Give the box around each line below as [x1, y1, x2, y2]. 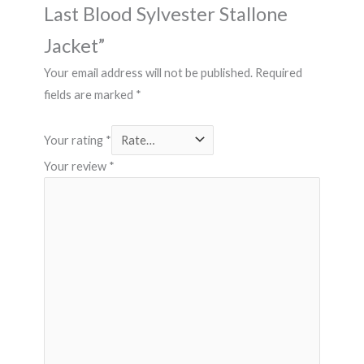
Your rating [43, 132, 106, 147]
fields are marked [43, 88, 136, 102]
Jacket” [43, 34, 105, 58]
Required [254, 66, 302, 80]
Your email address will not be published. [43, 66, 253, 80]
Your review [43, 159, 109, 174]
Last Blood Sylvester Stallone [43, 2, 288, 26]
